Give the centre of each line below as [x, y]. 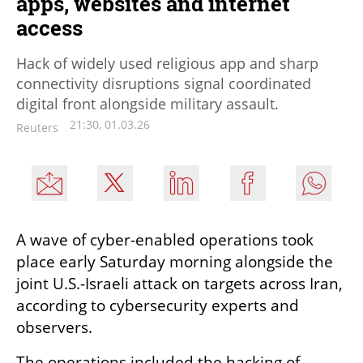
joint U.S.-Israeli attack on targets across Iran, [179, 284]
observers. [54, 328]
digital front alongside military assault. [147, 104]
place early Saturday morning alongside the [175, 262]
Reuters [37, 128]
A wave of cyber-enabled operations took [165, 240]
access [49, 28]
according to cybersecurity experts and [158, 306]
